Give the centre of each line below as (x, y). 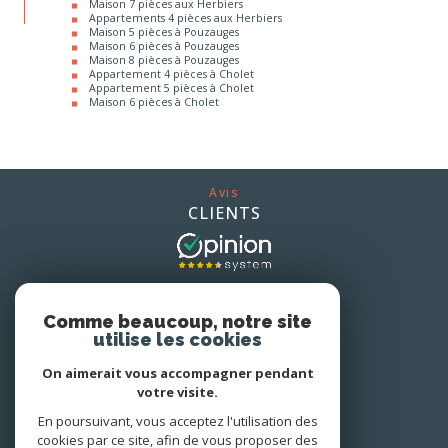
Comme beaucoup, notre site (177, 321)
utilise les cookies (177, 339)
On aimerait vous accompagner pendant (177, 373)
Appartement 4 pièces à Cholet (171, 44)
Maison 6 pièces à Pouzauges (163, 16)
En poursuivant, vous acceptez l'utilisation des (177, 421)
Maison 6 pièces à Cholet (153, 72)
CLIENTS (224, 183)
